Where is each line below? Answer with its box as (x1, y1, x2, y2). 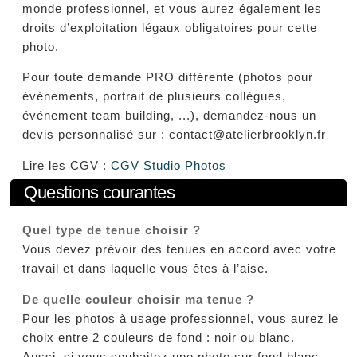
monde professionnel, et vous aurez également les (22, 2, 323, 15)
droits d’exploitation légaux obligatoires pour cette (22, 21, 318, 34)
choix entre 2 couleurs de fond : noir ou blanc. (22, 331, 296, 344)
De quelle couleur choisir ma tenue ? (22, 292, 255, 306)
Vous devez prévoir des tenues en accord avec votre (22, 243, 337, 257)
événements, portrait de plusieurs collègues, (22, 90, 287, 104)
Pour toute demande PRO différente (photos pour (22, 71, 314, 84)
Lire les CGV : (22, 159, 112, 173)
